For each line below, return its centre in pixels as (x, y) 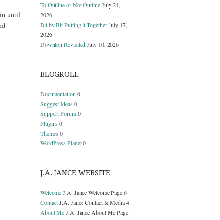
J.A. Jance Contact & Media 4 (94, 202)
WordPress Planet (61, 143)
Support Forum (58, 113)
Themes (49, 133)
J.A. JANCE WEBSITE (75, 173)
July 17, (118, 24)
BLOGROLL (59, 74)
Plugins (49, 123)
